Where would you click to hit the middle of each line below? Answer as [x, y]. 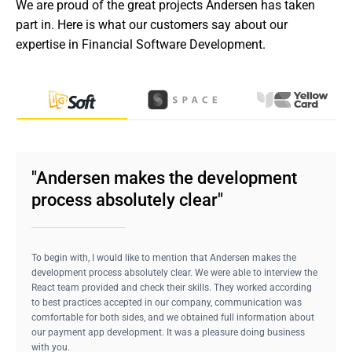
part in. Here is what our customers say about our [152, 25]
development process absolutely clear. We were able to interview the [174, 273]
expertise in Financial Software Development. [141, 44]
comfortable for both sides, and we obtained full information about [173, 317]
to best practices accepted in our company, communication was [167, 302]
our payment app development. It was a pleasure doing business [168, 332]
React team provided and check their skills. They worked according [172, 288]
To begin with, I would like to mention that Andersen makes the [164, 258]
